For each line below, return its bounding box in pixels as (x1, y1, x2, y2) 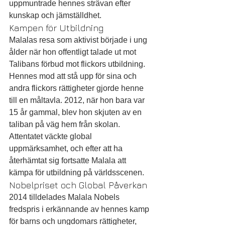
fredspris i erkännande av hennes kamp (9, 205, 151, 213)
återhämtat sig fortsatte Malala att (9, 156, 128, 165)
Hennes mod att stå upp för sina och (9, 72, 139, 80)
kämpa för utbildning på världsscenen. (9, 168, 144, 177)
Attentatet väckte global (9, 132, 94, 141)
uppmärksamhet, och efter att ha (9, 144, 125, 153)
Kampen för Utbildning (9, 23, 103, 33)
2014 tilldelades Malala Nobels (9, 193, 122, 201)
